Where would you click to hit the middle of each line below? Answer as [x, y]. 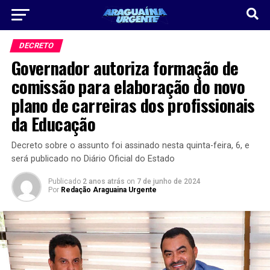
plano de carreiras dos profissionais [133, 105]
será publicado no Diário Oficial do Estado [93, 159]
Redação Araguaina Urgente [108, 190]
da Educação [53, 124]
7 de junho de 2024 [168, 181]
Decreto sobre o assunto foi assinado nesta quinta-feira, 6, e [130, 146]
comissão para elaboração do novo [128, 86]
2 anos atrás [103, 181]
